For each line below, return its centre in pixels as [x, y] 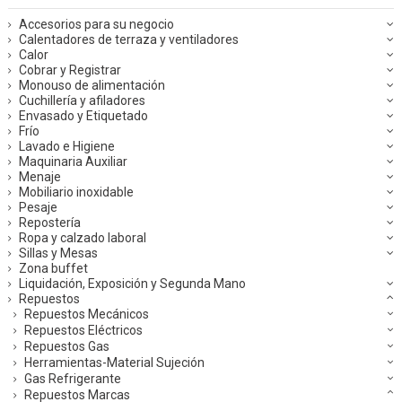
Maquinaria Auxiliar [73, 162]
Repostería [50, 223]
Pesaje [38, 208]
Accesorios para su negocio [96, 25]
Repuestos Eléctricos [83, 331]
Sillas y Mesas [58, 253]
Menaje [40, 177]
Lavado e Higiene [67, 147]
